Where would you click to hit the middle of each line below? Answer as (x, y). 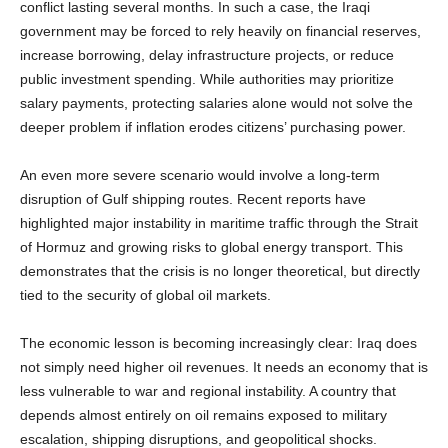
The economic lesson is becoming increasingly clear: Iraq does (218, 342)
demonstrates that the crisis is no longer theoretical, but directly (220, 270)
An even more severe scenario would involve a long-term (200, 174)
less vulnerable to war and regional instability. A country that (208, 390)
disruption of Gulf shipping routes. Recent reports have (193, 198)
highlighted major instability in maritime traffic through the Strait (219, 222)
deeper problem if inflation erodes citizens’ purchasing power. (213, 126)
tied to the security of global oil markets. (145, 294)
